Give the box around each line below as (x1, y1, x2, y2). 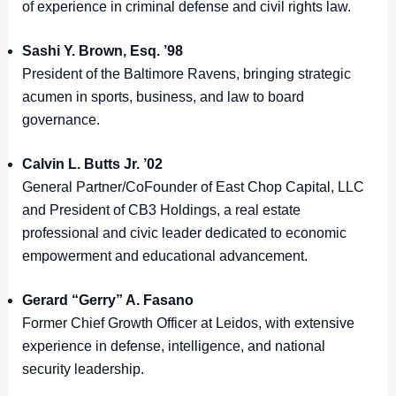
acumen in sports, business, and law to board (21, 89, 304, 105)
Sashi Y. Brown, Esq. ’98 (21, 43, 183, 59)
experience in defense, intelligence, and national (21, 339, 325, 354)
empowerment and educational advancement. (21, 248, 311, 264)
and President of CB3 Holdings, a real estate (21, 202, 301, 218)
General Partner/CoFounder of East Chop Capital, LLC (21, 179, 364, 195)
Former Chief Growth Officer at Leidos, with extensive (21, 316, 354, 331)
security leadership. (21, 362, 148, 377)
